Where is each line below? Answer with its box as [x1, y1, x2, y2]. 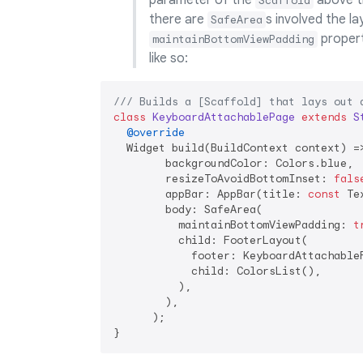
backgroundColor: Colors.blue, [113, 156, 353, 171]
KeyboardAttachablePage [152, 110, 295, 125]
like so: [149, 50, 188, 67]
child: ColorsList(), [113, 264, 321, 279]
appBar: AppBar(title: [113, 187, 308, 202]
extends [301, 110, 347, 125]
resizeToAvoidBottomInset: [113, 172, 334, 186]
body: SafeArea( [113, 203, 263, 217]
